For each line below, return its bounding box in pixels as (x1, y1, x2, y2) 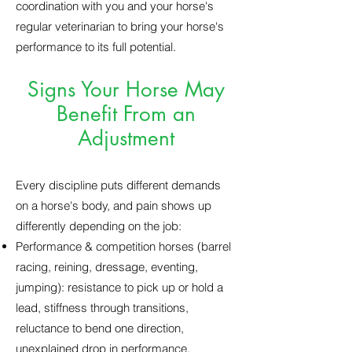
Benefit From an (56, 101, 196, 127)
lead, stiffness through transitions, (16, 300, 189, 315)
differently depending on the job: (16, 218, 181, 233)
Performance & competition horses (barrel (16, 239, 231, 254)
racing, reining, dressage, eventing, (16, 259, 198, 274)
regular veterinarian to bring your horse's (16, 19, 224, 34)
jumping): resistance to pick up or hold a (16, 280, 223, 295)
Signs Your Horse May (27, 76, 225, 103)
